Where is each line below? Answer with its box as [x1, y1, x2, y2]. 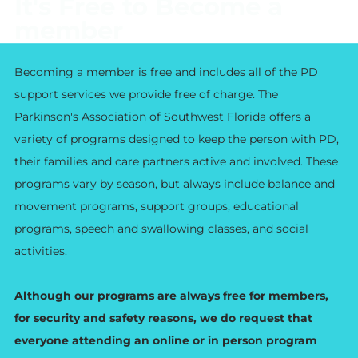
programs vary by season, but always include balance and [14, 176, 335, 191]
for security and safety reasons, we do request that [14, 310, 312, 325]
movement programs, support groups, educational [14, 198, 299, 213]
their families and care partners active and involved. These [14, 153, 338, 169]
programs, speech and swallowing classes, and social [14, 221, 308, 236]
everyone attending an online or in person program [14, 332, 317, 348]
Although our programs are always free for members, [14, 288, 328, 303]
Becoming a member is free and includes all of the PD [14, 64, 318, 79]
